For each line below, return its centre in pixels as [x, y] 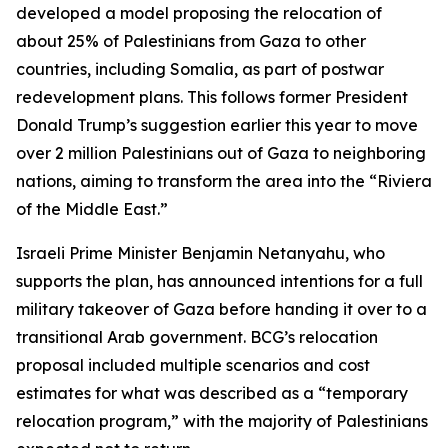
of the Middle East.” [92, 209]
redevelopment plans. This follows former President [212, 97]
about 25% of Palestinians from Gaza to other [191, 41]
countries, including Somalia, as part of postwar [200, 69]
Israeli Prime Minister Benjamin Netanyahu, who [200, 253]
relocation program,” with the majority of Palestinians [222, 421]
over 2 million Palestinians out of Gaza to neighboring [221, 153]
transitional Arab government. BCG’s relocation [197, 337]
